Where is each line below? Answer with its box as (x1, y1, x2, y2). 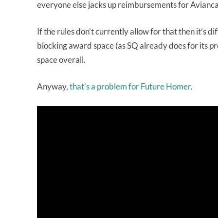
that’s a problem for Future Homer (70, 81, 191, 91)
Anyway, (37, 81, 70, 91)
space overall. (37, 54, 86, 65)
